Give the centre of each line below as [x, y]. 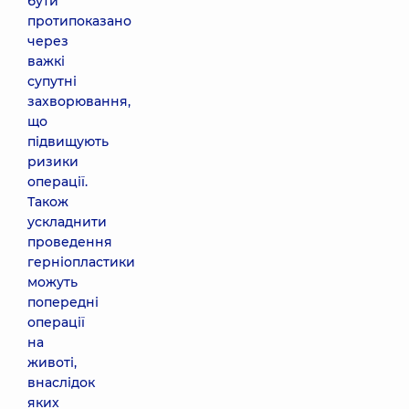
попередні [63, 302]
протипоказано [79, 21]
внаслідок [61, 383]
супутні [52, 81]
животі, [52, 362]
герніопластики [81, 262]
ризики [53, 162]
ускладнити [67, 222]
